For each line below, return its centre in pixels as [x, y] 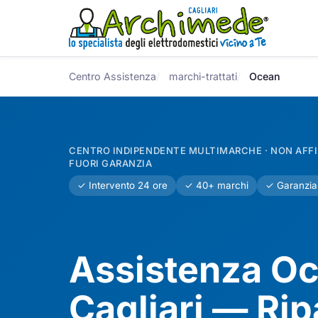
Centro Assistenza [113, 77]
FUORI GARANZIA [111, 163]
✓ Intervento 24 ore [123, 186]
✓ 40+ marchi [217, 186]
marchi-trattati [203, 77]
